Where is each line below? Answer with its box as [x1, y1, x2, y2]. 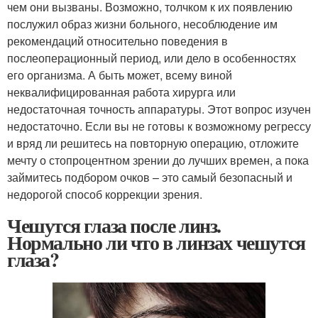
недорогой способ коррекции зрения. [7, 185, 202, 202]
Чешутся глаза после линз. [7, 210, 221, 240]
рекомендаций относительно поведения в [7, 32, 228, 49]
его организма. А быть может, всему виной [7, 66, 232, 83]
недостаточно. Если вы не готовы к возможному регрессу [7, 117, 311, 134]
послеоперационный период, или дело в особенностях [7, 49, 296, 66]
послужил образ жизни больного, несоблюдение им [7, 15, 278, 32]
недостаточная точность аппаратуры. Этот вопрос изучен [7, 100, 311, 117]
